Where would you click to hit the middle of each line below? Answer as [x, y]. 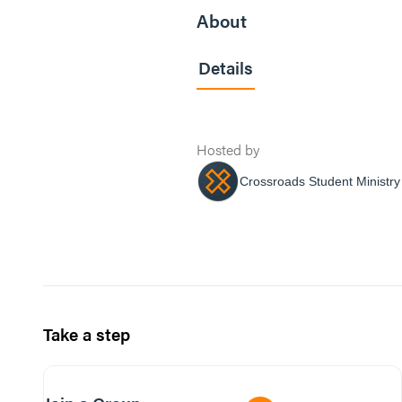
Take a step [87, 334]
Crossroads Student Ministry [320, 181]
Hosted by [228, 149]
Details [226, 68]
